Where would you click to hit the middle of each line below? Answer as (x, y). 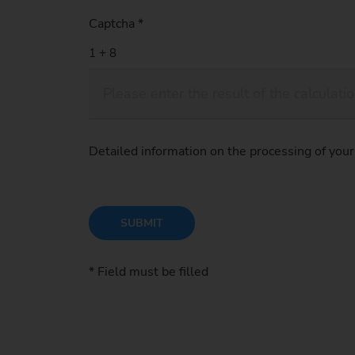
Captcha (113, 24)
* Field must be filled (149, 271)
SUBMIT (141, 223)
